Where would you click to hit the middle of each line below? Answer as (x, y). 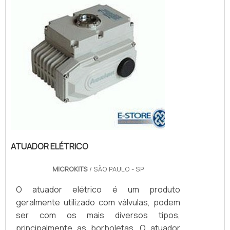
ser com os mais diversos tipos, (98, 215)
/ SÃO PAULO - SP (117, 169)
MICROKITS (71, 169)
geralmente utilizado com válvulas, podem (98, 202)
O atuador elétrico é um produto (98, 189)
